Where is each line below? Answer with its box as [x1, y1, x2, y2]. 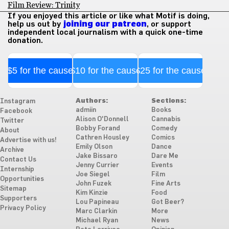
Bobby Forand [75, 125, 120, 132]
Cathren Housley [75, 134, 129, 141]
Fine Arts [151, 180, 180, 187]
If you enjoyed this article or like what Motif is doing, [8, 12, 210, 20]
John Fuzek [75, 180, 111, 187]
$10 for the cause [70, 65, 141, 76]
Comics [151, 134, 175, 141]
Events [151, 162, 173, 169]
